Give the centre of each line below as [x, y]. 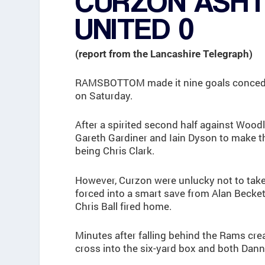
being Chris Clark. [115, 151]
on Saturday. [104, 96]
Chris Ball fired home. [124, 206]
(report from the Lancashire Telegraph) [164, 54]
